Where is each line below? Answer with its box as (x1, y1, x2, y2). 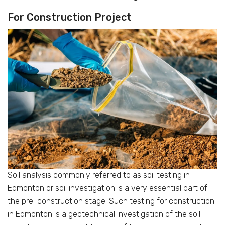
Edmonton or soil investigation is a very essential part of (8, 183, 207, 193)
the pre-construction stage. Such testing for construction (8, 196, 214, 206)
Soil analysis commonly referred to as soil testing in (8, 170, 190, 180)
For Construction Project (8, 11, 132, 23)
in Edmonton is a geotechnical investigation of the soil (8, 209, 200, 219)
